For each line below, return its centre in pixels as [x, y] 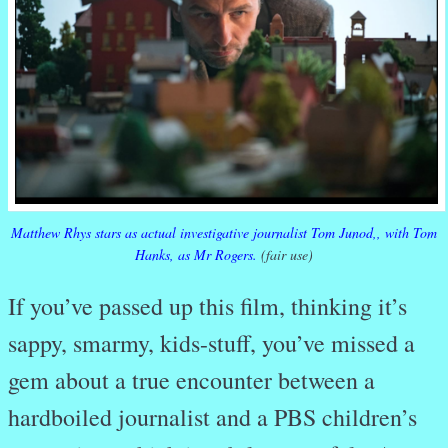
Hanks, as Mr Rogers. [196, 255]
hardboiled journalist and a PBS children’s [212, 417]
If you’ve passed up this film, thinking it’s [207, 306]
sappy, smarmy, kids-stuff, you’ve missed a [211, 343]
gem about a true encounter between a [191, 380]
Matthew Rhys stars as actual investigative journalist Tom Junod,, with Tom [224, 233]
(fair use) [285, 255]
